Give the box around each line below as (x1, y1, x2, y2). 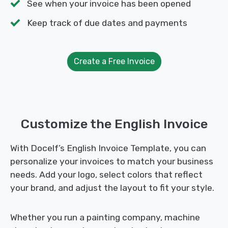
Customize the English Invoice (20, 116, 208, 132)
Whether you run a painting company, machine (10, 212, 200, 223)
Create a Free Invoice (73, 56, 155, 67)
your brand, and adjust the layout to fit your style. (10, 183, 214, 193)
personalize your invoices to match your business (10, 156, 213, 167)
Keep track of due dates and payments (27, 18, 187, 28)
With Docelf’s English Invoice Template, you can (10, 143, 206, 154)
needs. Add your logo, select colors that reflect (10, 169, 203, 180)
